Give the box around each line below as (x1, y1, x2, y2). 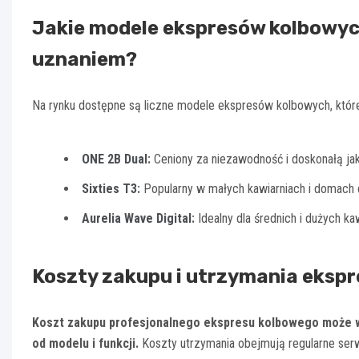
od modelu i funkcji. (32, 335, 139, 351)
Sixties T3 (82, 180, 137, 196)
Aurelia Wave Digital (82, 210, 192, 226)
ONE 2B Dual (82, 151, 147, 167)
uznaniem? (32, 47, 137, 71)
